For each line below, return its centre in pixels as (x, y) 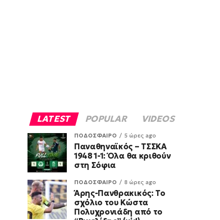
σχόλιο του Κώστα (111, 203)
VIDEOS (159, 119)
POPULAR (107, 119)
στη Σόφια (95, 165)
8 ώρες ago (140, 182)
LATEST (54, 119)
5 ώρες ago (140, 136)
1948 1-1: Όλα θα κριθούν (123, 156)
